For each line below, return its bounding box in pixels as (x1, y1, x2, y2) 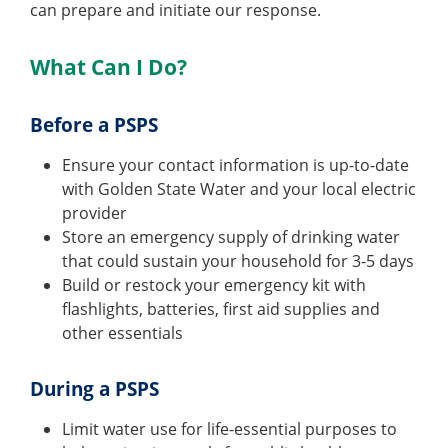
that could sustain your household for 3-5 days (62, 250, 414, 273)
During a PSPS (30, 376, 159, 403)
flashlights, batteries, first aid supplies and (62, 298, 380, 321)
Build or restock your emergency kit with (62, 274, 366, 297)
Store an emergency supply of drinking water (62, 226, 400, 249)
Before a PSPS (30, 112, 158, 139)
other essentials (62, 322, 183, 345)
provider (62, 202, 127, 225)
